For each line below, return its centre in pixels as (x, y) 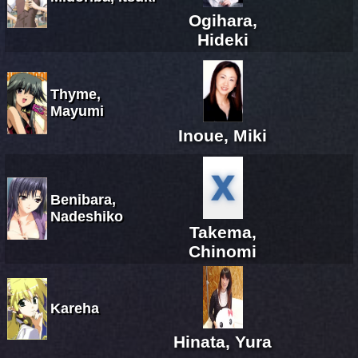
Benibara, (83, 199)
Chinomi (223, 251)
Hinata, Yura (223, 341)
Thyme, (76, 94)
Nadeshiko (87, 216)
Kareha (75, 308)
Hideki (223, 39)
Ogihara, (223, 20)
